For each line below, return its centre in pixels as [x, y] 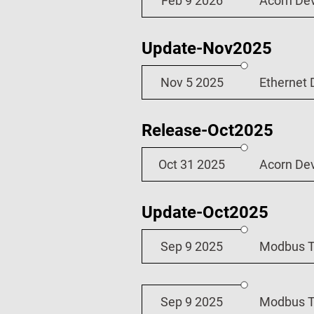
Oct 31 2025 [192, 165]
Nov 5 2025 [192, 83]
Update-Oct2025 [205, 213]
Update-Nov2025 [206, 49]
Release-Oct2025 [207, 131]
